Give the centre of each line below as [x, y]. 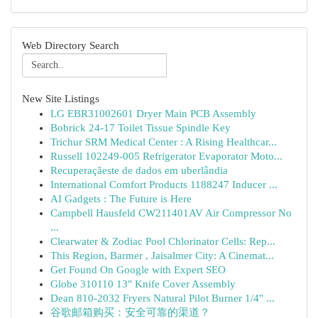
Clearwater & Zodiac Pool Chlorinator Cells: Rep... [163, 241]
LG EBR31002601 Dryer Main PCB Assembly [153, 114]
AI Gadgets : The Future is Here [121, 199]
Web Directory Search [71, 45]
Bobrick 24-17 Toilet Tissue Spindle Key [141, 128]
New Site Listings [61, 99]
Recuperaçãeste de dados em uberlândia [139, 170]
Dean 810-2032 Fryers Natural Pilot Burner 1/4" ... [163, 298]
